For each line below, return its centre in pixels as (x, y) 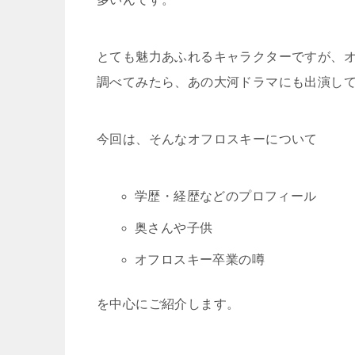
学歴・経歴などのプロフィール (226, 196)
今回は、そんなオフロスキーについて (207, 139)
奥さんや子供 (174, 227)
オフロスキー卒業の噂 (200, 259)
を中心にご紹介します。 (168, 303)
